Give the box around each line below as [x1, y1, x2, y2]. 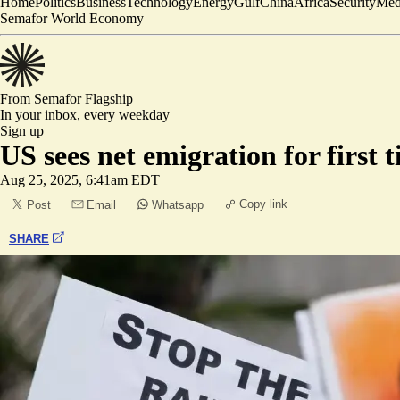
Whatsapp [152, 198, 204, 212]
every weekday [84, 107, 170, 122]
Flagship [85, 91, 133, 106]
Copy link [239, 197, 287, 211]
